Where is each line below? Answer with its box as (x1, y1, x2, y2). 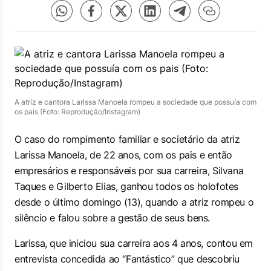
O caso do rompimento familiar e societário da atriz (15, 133, 240, 145)
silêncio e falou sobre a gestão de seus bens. (15, 212, 211, 224)
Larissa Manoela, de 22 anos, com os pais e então (15, 149, 232, 161)
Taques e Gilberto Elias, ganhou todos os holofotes (15, 180, 239, 192)
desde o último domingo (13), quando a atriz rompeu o (15, 196, 254, 208)
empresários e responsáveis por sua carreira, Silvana (15, 165, 244, 177)
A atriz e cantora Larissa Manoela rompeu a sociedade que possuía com (15, 97, 256, 106)
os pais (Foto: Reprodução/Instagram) (15, 107, 140, 116)
